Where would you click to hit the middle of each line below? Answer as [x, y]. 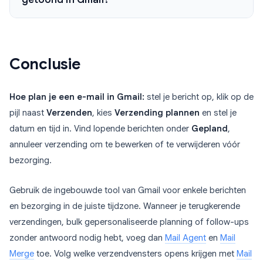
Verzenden [69, 113]
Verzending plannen [157, 113]
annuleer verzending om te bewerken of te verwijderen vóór [125, 145]
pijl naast [28, 113]
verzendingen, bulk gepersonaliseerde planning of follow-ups [129, 222]
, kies [103, 113]
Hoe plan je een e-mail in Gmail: [77, 97]
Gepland [210, 129]
